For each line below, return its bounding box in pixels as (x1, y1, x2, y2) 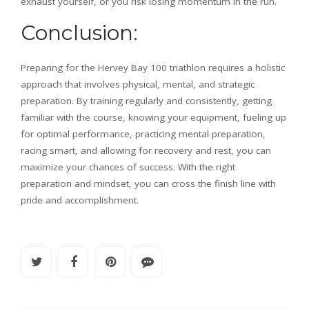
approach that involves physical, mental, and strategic (21, 78, 255, 91)
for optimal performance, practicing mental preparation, (21, 128, 266, 141)
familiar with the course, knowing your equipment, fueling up (21, 111, 286, 124)
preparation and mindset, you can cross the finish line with (21, 177, 276, 190)
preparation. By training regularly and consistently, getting (21, 94, 272, 108)
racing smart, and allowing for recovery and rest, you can (21, 144, 271, 157)
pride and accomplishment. (21, 194, 139, 207)
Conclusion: (21, 20, 138, 46)
